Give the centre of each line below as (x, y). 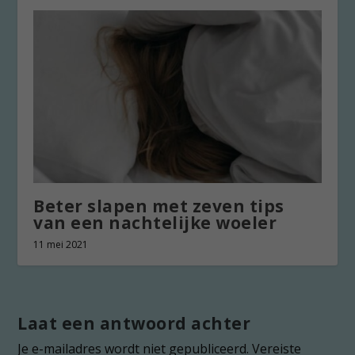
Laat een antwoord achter (134, 324)
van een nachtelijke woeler (155, 223)
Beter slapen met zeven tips (159, 206)
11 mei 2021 (61, 245)
